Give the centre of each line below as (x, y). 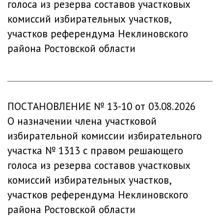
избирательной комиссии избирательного (105, 136)
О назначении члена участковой (82, 121)
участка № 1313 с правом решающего (95, 151)
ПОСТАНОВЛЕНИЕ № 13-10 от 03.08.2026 (101, 106)
